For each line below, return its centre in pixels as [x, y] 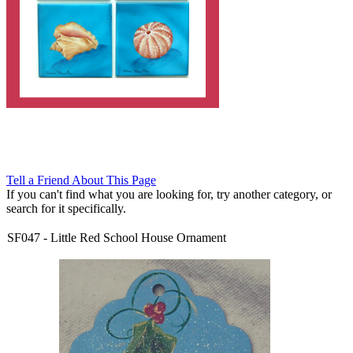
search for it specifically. [66, 208]
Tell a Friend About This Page [81, 180]
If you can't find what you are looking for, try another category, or [169, 194]
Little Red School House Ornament [138, 238]
